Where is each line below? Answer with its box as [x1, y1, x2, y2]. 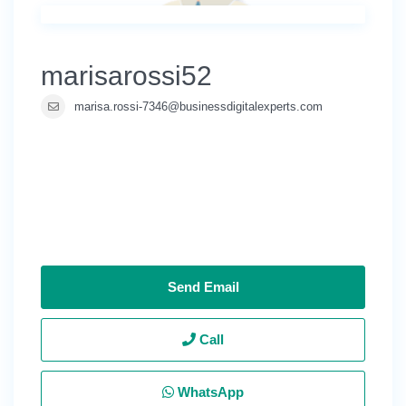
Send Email [167, 279, 239, 295]
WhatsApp [174, 384, 244, 400]
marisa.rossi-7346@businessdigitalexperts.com [74, 100, 323, 113]
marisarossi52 [41, 61, 212, 91]
